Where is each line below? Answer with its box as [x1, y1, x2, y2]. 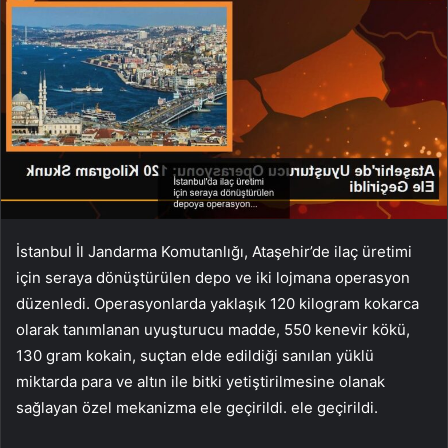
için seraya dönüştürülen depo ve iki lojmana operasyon [16, 268, 410, 288]
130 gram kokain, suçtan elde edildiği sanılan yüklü [16, 346, 374, 366]
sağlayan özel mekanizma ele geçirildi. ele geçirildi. [16, 398, 378, 418]
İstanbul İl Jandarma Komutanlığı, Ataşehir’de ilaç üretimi [16, 242, 412, 262]
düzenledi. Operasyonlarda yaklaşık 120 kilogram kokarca [16, 294, 419, 314]
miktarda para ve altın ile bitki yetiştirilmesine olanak [16, 372, 385, 392]
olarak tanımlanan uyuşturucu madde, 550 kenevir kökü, [16, 320, 410, 340]
